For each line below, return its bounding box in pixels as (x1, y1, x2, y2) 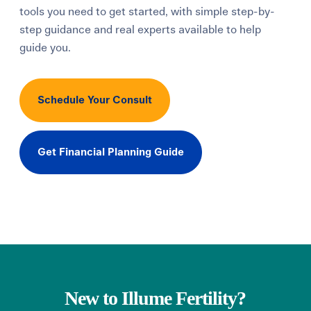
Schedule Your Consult (37, 95, 153, 106)
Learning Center (19, 11, 110, 24)
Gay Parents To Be (19, 99, 122, 111)
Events (19, 55, 58, 67)
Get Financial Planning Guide (37, 147, 185, 158)
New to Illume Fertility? (65, 287, 246, 309)
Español (19, 135, 64, 148)
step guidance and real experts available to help (19, 24, 262, 35)
